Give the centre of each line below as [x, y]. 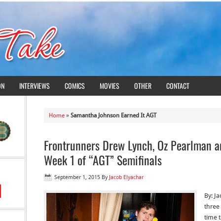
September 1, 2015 [77, 177]
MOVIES [110, 86]
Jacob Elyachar [126, 177]
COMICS [75, 86]
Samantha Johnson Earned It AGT [113, 115]
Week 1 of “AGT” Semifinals [103, 160]
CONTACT [178, 86]
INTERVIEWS [35, 86]
